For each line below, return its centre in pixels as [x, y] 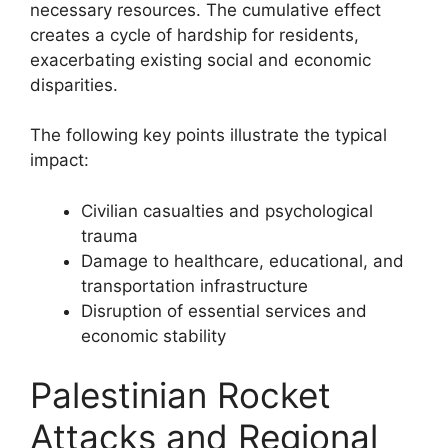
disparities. [74, 84]
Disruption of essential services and [224, 310]
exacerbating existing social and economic [200, 59]
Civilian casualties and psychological [227, 210]
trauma [109, 235]
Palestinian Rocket [180, 395]
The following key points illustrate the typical [208, 135]
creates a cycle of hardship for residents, [194, 34]
